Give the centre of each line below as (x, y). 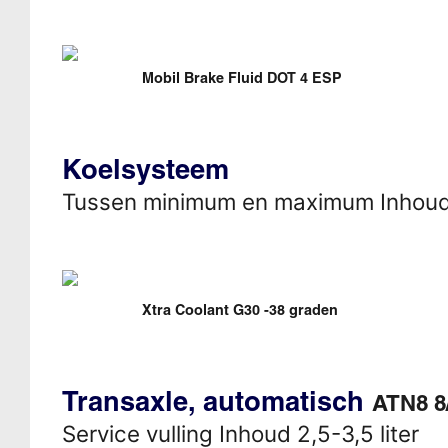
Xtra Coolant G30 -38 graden (239, 309)
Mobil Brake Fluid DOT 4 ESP (241, 77)
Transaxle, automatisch (216, 400)
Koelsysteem (145, 168)
